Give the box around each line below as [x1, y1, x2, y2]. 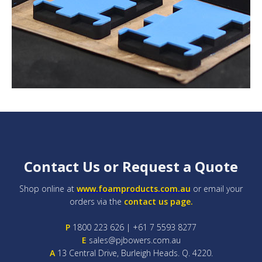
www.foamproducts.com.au [77, 183, 191, 194]
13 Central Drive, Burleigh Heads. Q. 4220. [54, 247, 213, 258]
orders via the [69, 196, 124, 207]
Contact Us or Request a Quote [24, 157, 238, 176]
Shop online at [19, 183, 77, 194]
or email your [191, 183, 243, 194]
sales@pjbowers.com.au [86, 235, 181, 246]
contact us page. [123, 196, 193, 207]
